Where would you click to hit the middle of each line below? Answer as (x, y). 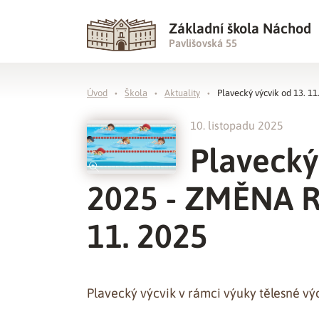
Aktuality (182, 93)
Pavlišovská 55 (203, 43)
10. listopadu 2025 (237, 125)
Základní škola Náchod (240, 28)
